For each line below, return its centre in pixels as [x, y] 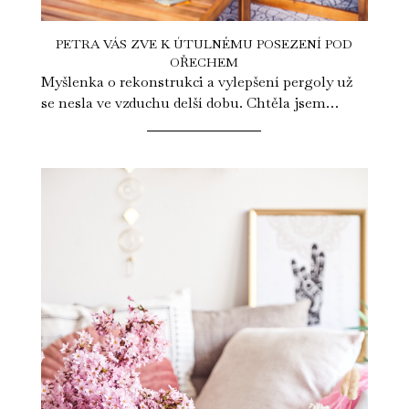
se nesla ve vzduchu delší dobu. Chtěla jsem [183, 103]
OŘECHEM [204, 63]
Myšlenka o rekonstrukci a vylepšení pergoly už [196, 82]
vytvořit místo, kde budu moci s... [150, 124]
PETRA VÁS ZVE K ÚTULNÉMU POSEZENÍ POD [204, 44]
